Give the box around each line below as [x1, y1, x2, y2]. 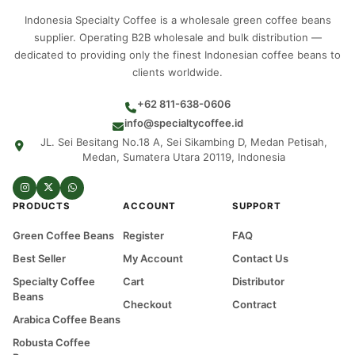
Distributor [232, 274, 285, 288]
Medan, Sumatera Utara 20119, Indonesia [82, 150, 285, 163]
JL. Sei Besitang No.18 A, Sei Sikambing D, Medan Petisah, [40, 135, 327, 148]
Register [122, 228, 164, 242]
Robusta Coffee [13, 335, 90, 349]
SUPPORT [232, 200, 282, 212]
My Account [122, 251, 183, 265]
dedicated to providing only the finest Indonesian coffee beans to [14, 48, 341, 61]
